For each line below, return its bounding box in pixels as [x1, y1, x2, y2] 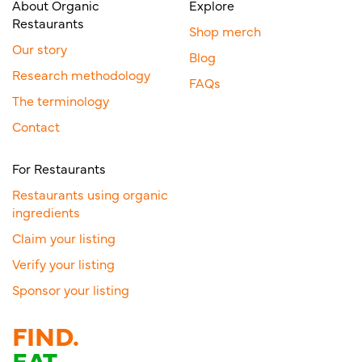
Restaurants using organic [12, 185, 168, 204]
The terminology [12, 91, 109, 110]
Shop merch [189, 22, 261, 40]
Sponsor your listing [12, 280, 129, 299]
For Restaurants [12, 159, 106, 178]
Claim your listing [12, 229, 116, 247]
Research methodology [12, 65, 150, 84]
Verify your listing [12, 255, 115, 273]
